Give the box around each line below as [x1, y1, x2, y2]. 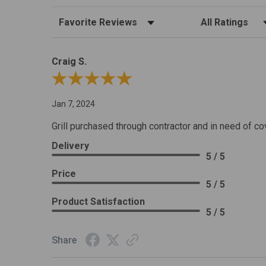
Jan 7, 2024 [52, 99, 96, 109]
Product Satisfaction [52, 196, 145, 208]
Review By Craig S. [51, 75, 121, 85]
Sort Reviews [51, 14, 103, 25]
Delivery [52, 140, 90, 152]
